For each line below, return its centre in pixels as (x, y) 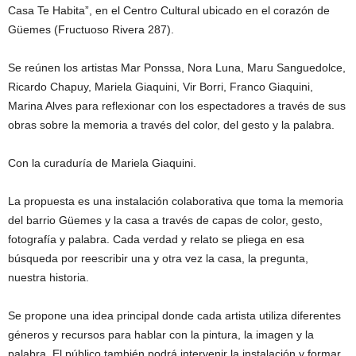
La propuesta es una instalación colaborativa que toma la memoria (176, 201)
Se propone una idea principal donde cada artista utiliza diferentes (174, 316)
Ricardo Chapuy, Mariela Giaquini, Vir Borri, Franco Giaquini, (161, 87)
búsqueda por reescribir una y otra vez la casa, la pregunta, (158, 259)
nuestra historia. (48, 278)
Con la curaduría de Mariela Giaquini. (102, 163)
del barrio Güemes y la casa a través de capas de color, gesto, (165, 221)
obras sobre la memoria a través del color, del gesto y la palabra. (171, 125)
